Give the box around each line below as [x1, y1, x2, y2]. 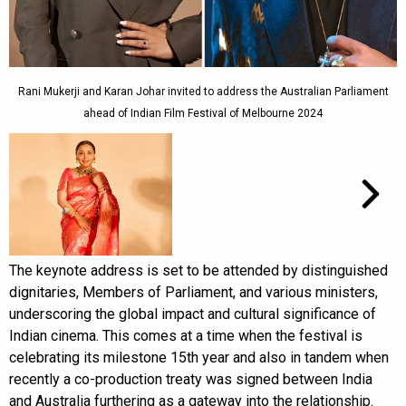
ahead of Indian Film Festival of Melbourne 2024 [83, 106, 323, 120]
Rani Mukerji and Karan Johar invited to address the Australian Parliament [17, 84, 389, 98]
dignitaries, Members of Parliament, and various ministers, [9, 283, 378, 301]
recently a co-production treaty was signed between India [9, 370, 372, 388]
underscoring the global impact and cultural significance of [9, 304, 376, 323]
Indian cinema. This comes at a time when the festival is [9, 326, 362, 344]
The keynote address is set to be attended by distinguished [9, 261, 388, 279]
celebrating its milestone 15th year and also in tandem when [9, 348, 389, 366]
